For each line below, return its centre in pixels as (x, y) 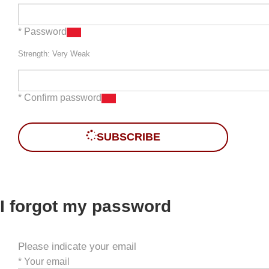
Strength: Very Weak (54, 53)
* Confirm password (60, 97)
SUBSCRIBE (128, 137)
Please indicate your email (77, 246)
